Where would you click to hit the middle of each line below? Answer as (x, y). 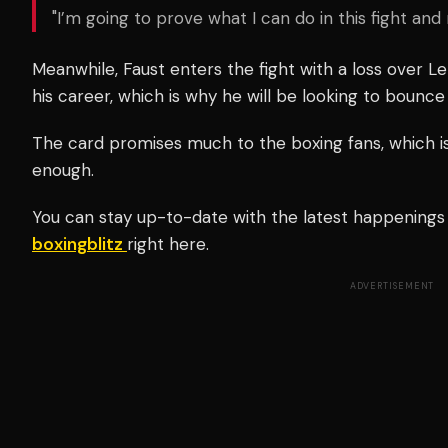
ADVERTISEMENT (392, 285)
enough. (63, 169)
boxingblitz (79, 243)
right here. (168, 243)
